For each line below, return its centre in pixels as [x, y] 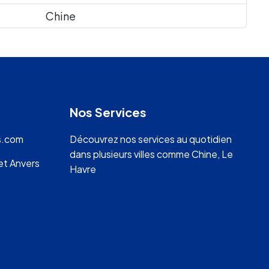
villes [144, 154]
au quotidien [203, 139]
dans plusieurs [101, 154]
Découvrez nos [104, 139]
